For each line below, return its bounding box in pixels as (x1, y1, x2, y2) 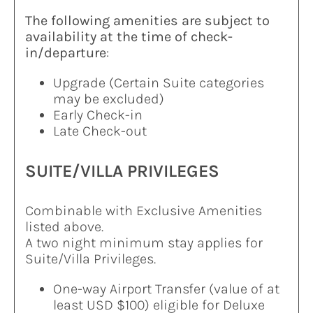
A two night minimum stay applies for (24, 235, 263, 252)
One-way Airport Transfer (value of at (52, 281, 279, 298)
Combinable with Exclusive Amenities (24, 203, 262, 219)
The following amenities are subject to (24, 12, 270, 29)
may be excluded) (52, 90, 164, 107)
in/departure (24, 44, 106, 61)
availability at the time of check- (24, 28, 233, 45)
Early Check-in (52, 106, 143, 123)
